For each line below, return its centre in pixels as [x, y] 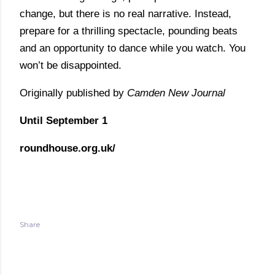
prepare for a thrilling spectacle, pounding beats [129, 31]
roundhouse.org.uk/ [68, 148]
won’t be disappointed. [71, 65]
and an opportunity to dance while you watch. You [133, 48]
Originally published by [73, 93]
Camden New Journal [178, 93]
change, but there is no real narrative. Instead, [126, 14]
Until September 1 [64, 121]
